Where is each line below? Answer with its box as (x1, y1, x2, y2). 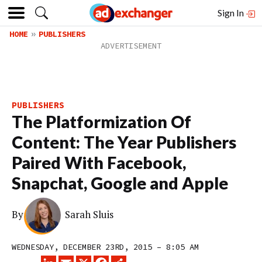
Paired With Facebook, (12, 153, 186, 173)
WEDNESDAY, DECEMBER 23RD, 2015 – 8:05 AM (12, 242, 199, 252)
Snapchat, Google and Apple (12, 173, 228, 193)
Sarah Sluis (65, 208, 114, 222)
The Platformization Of (12, 112, 191, 132)
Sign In (218, 7, 246, 18)
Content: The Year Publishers (12, 132, 236, 152)
